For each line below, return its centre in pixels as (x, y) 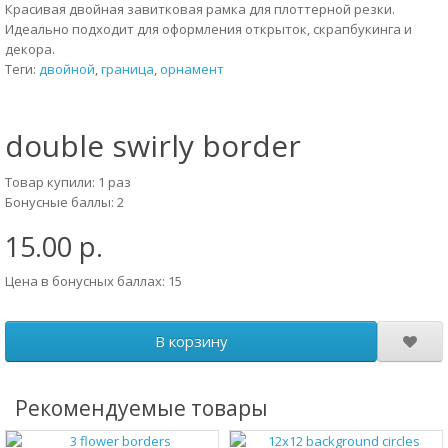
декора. (30, 49)
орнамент (192, 69)
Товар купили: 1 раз (68, 182)
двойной (67, 69)
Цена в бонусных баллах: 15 (93, 281)
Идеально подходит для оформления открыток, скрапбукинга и (208, 29)
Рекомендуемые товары (141, 408)
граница (127, 69)
